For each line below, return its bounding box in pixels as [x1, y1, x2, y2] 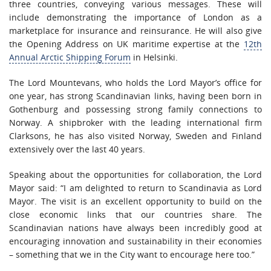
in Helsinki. [131, 51, 178, 63]
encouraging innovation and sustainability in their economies [9, 235, 262, 247]
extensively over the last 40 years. [9, 143, 145, 155]
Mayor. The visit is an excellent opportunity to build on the [9, 195, 262, 207]
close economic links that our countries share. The [9, 208, 262, 220]
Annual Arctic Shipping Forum [9, 51, 131, 63]
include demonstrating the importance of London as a [9, 11, 262, 23]
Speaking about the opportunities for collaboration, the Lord [9, 168, 262, 180]
